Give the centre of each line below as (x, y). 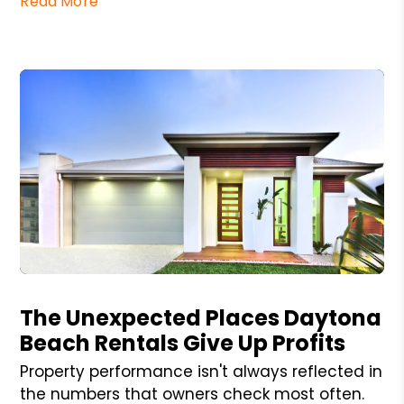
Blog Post (52, 283)
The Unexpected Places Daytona (201, 317)
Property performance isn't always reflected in (202, 371)
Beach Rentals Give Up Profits (183, 343)
